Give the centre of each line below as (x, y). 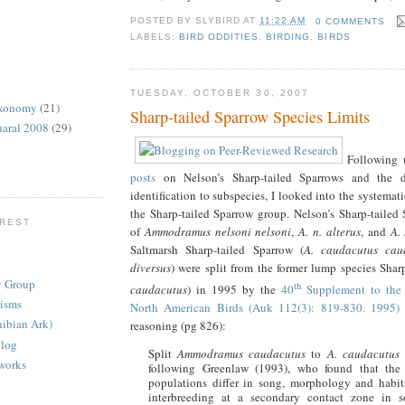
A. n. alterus (330, 231)
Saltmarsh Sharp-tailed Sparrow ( (217, 249)
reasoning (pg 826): (178, 325)
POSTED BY (163, 21)
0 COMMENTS (350, 21)
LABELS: (155, 37)
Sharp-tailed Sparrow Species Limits (250, 116)
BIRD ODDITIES (219, 37)
